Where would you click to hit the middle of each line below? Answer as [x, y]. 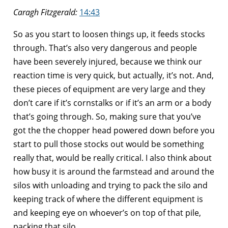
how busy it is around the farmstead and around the [114, 171]
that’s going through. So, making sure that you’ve [107, 116]
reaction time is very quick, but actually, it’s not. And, [113, 75]
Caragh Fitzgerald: [45, 12]
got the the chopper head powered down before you [114, 130]
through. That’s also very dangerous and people [105, 48]
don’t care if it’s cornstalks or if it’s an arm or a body [112, 103]
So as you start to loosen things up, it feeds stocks [109, 34]
